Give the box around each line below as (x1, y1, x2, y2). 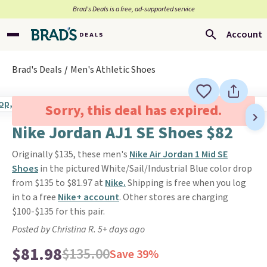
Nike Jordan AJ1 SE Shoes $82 (12, 121, 233, 145)
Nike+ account (58, 191, 119, 204)
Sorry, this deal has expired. (45, 100, 222, 121)
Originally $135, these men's (12, 148, 129, 161)
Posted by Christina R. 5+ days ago (12, 223, 145, 236)
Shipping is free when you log (126, 176, 246, 190)
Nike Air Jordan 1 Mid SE (129, 148, 228, 161)
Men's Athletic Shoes (70, 63, 156, 76)
